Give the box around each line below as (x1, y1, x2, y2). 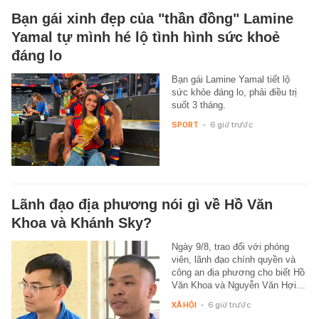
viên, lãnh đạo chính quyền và (171, 253, 296, 265)
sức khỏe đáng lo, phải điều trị (171, 86, 297, 98)
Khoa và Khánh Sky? (11, 214, 152, 231)
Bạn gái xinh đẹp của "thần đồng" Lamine (11, 10, 293, 26)
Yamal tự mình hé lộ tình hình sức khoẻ (11, 28, 280, 45)
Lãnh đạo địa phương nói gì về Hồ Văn (11, 196, 273, 212)
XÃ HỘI (171, 299, 197, 310)
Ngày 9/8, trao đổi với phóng (171, 241, 289, 252)
